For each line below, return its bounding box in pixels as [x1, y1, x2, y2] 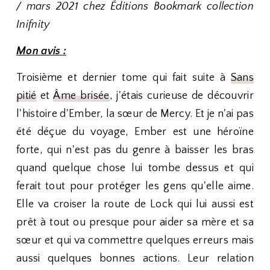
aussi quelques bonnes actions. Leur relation [16, 253, 254, 265]
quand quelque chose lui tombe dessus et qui [16, 162, 254, 174]
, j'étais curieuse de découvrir [109, 90, 254, 102]
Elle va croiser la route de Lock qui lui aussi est [16, 198, 254, 210]
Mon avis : [16, 45, 66, 57]
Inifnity [16, 19, 50, 31]
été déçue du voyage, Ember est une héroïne [16, 126, 254, 138]
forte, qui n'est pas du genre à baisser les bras [16, 144, 254, 156]
